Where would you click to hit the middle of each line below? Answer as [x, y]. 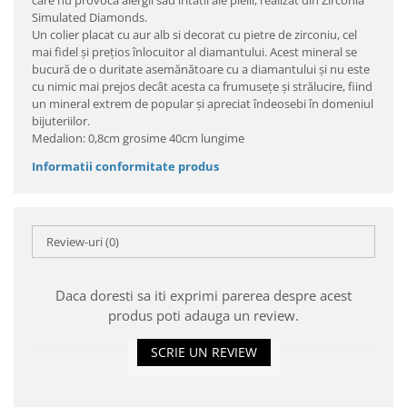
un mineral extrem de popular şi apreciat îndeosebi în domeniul [203, 104]
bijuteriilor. [61, 121]
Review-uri [76, 242]
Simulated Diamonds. [89, 17]
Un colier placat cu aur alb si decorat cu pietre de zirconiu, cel [194, 35]
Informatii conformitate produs [125, 166]
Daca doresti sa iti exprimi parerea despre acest [203, 295]
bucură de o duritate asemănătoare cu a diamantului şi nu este [201, 69]
